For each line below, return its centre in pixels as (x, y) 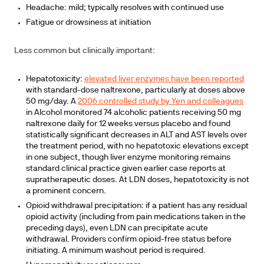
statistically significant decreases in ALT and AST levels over (136, 135)
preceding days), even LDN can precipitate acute (117, 228)
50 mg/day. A (52, 102)
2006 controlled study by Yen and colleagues (161, 102)
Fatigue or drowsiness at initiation (88, 23)
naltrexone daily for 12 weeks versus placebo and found (128, 124)
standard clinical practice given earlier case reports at (126, 169)
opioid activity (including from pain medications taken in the (136, 217)
